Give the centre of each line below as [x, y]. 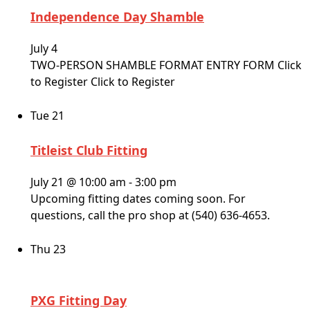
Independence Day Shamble [117, 17]
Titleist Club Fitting [89, 151]
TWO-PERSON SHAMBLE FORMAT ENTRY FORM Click [166, 65]
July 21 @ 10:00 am [78, 182]
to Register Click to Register [103, 82]
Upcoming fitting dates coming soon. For [138, 199]
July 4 [44, 49]
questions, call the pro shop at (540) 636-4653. [150, 216]
